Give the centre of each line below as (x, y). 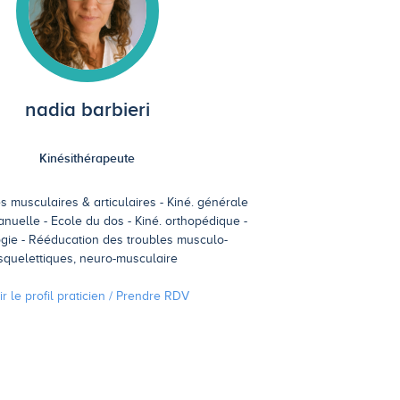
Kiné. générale (208, 203)
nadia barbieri (87, 110)
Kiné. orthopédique (188, 221)
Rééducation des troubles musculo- (128, 240)
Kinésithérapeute (87, 158)
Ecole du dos (88, 221)
